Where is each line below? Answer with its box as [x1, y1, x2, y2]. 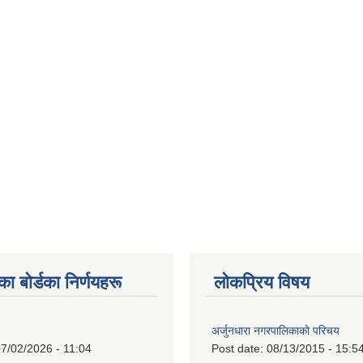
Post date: [211, 342, 267, 355]
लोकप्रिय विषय [214, 272, 310, 293]
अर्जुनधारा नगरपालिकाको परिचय [211, 324, 340, 337]
